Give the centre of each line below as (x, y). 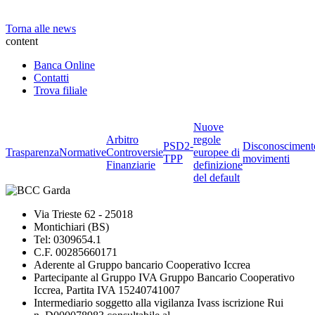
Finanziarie (131, 165)
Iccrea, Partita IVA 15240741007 (107, 290)
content (22, 41)
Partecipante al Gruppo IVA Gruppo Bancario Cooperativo (164, 277)
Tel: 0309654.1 (67, 239)
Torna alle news (41, 28)
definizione (218, 165)
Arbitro (122, 140)
